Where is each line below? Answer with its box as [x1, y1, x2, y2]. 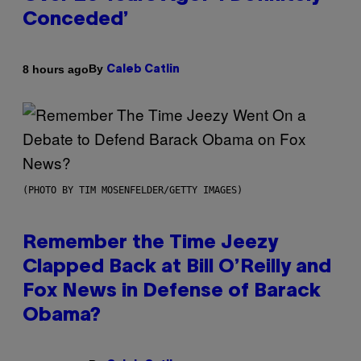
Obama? [23, 307, 101, 326]
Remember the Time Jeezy [23, 234, 278, 253]
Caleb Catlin [106, 64, 180, 76]
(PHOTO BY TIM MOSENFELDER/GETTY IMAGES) [23, 185, 243, 197]
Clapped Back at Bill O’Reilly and [23, 259, 331, 277]
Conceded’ [23, 11, 129, 30]
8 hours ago [23, 62, 89, 76]
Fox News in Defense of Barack [23, 283, 321, 301]
